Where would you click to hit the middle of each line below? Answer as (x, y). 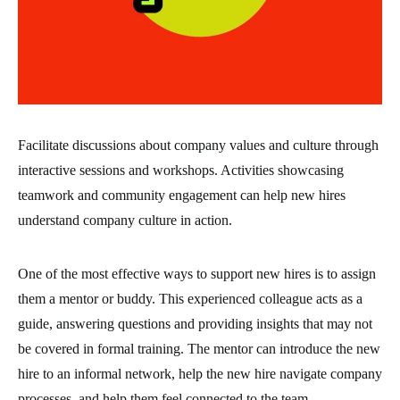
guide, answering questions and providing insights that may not (195, 323)
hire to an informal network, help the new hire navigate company (200, 373)
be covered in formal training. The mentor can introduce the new (199, 348)
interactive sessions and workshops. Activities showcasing (181, 170)
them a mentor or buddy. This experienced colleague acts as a (190, 298)
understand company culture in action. (125, 220)
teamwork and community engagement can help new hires (182, 195)
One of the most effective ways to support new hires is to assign (197, 273)
